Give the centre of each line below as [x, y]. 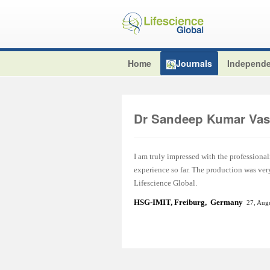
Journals [194, 63]
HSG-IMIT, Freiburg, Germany [189, 202]
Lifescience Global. [165, 183]
